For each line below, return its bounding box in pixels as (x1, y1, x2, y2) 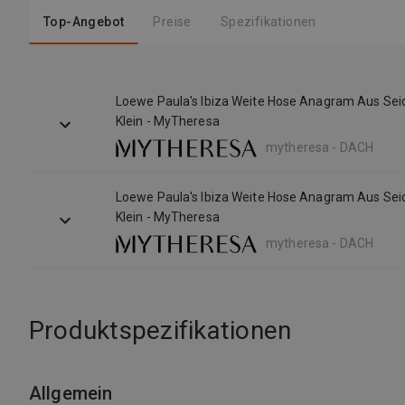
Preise (153, 14, 192, 29)
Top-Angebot (43, 14, 125, 29)
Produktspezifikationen (29, 316, 292, 345)
